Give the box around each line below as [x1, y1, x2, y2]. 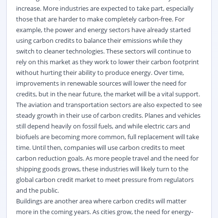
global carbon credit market [16, 175, 96, 184]
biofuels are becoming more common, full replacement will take [16, 132, 199, 141]
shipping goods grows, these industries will [16, 164, 141, 173]
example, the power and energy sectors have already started [16, 25, 191, 34]
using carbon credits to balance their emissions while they [16, 36, 182, 45]
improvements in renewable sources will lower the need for [16, 78, 186, 88]
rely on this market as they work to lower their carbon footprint [16, 57, 199, 66]
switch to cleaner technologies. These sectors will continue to [16, 46, 191, 55]
